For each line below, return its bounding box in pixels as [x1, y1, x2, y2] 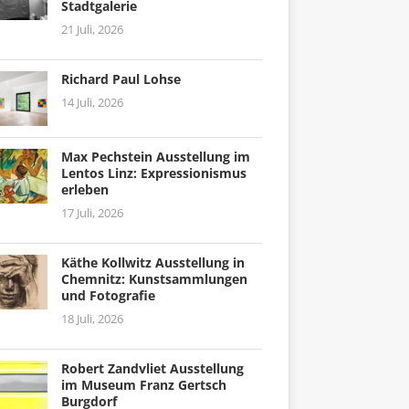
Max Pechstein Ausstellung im [60, 147, 250, 165]
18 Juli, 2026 [60, 309, 123, 327]
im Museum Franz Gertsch [60, 375, 226, 393]
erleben [60, 180, 109, 198]
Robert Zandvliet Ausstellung [60, 359, 244, 377]
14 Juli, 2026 [60, 93, 123, 110]
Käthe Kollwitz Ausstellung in [60, 253, 245, 271]
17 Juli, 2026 [60, 204, 123, 221]
